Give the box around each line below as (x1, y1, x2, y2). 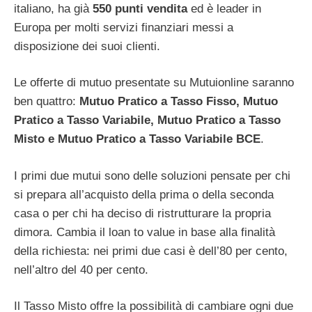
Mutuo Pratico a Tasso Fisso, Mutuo (79, 95, 278, 109)
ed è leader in (187, 1, 261, 15)
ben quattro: (14, 95, 79, 109)
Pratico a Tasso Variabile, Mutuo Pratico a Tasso (14, 114, 281, 127)
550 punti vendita (93, 1, 187, 15)
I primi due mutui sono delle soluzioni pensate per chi (14, 169, 290, 182)
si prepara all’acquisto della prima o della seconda (14, 187, 274, 201)
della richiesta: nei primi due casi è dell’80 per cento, (14, 244, 288, 258)
